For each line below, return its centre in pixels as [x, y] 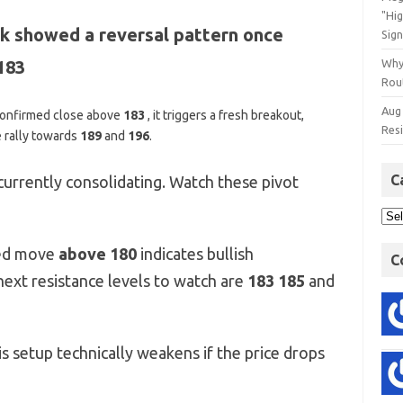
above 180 [99, 253]
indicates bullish [197, 253]
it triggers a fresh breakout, [227, 115]
